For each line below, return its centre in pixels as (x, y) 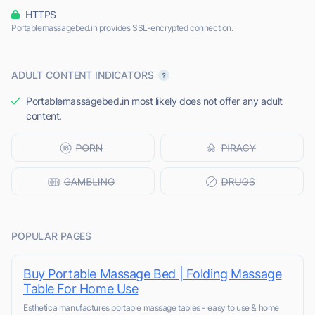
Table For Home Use (81, 289)
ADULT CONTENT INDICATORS (83, 75)
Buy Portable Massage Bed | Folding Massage (153, 274)
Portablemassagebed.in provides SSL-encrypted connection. (122, 28)
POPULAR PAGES (52, 236)
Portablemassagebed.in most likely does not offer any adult (154, 101)
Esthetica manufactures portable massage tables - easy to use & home (151, 308)
